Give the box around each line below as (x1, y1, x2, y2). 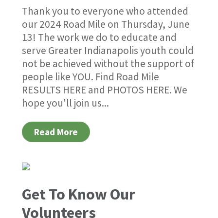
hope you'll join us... (21, 96, 109, 110)
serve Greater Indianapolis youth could (21, 44, 194, 57)
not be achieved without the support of (21, 57, 194, 71)
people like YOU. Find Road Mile (21, 70, 159, 84)
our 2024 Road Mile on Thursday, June (21, 18, 190, 31)
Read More (34, 126, 78, 138)
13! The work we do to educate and (21, 31, 177, 44)
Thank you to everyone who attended (21, 4, 188, 18)
